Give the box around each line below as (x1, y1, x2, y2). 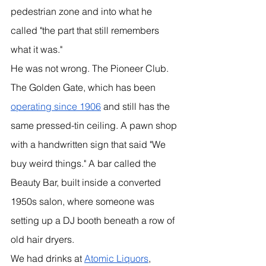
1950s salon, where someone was (11, 195, 157, 207)
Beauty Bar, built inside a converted (11, 176, 163, 188)
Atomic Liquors (84, 252, 148, 264)
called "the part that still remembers (11, 24, 161, 36)
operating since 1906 (11, 100, 101, 112)
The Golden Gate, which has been (11, 81, 158, 93)
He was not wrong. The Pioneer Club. (11, 62, 171, 74)
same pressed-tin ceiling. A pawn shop (11, 119, 179, 131)
